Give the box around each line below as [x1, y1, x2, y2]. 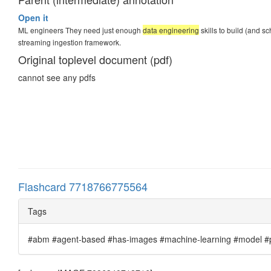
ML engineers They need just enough [18, 24, 143, 35]
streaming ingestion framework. [18, 36, 121, 47]
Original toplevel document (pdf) [18, 51, 172, 67]
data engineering [143, 24, 199, 35]
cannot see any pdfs [18, 71, 96, 83]
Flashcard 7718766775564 [18, 178, 148, 194]
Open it [18, 11, 48, 24]
